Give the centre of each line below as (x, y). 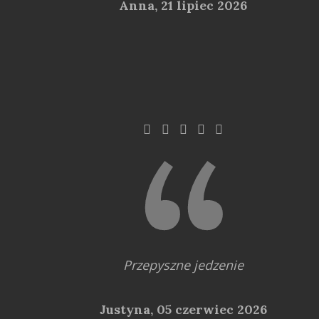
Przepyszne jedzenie (183, 265)
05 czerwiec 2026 (211, 309)
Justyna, (128, 309)
